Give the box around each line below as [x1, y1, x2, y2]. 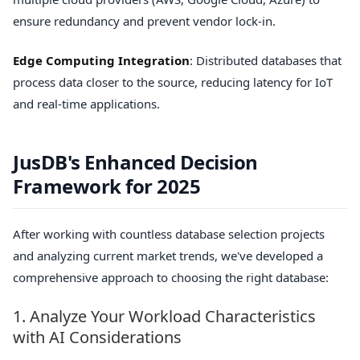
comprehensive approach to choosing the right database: [13, 268, 329, 285]
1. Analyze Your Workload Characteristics [13, 305, 316, 328]
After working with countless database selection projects [13, 225, 325, 242]
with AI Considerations [13, 326, 182, 349]
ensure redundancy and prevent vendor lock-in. [13, 12, 276, 29]
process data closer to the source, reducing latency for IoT [13, 74, 333, 91]
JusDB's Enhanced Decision [13, 149, 258, 176]
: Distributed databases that [190, 52, 342, 69]
